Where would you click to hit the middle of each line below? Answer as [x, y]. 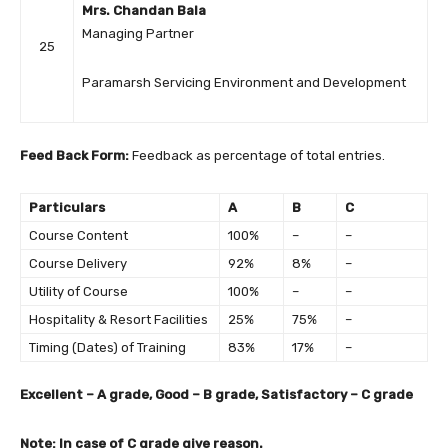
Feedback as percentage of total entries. [258, 156]
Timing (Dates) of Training [107, 348]
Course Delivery [78, 264]
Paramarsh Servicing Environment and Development [244, 83]
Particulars [67, 208]
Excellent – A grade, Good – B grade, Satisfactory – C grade [216, 395]
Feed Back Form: [76, 156]
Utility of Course [78, 292]
